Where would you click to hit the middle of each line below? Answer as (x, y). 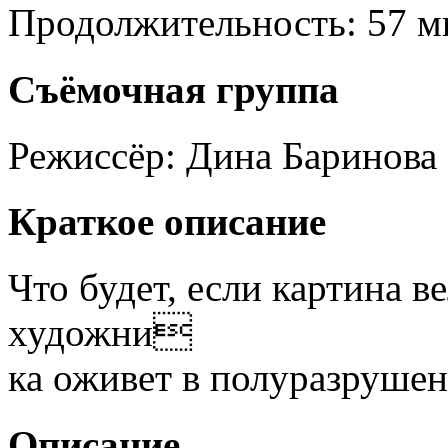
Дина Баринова (311, 155)
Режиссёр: (92, 155)
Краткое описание (167, 222)
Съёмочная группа (173, 89)
